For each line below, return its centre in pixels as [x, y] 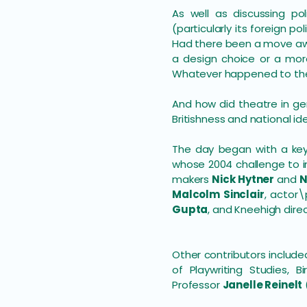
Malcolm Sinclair [218, 194]
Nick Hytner [243, 179]
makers [192, 179]
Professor [197, 285]
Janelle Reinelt [262, 285]
